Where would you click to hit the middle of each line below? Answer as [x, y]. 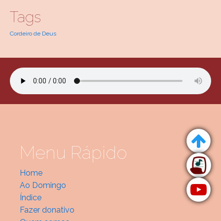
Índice [31, 197]
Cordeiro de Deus [33, 33]
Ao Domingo [43, 185]
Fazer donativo [47, 210]
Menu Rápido [74, 152]
